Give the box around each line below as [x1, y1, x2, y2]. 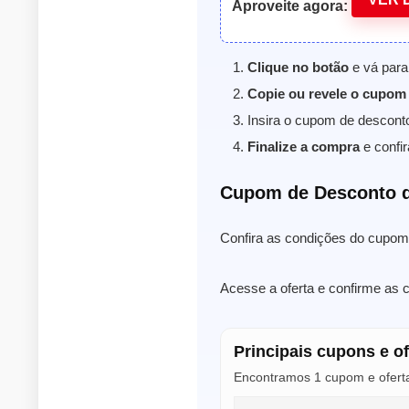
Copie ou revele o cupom [247, 85, 406, 101]
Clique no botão [247, 58, 349, 75]
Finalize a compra [247, 138, 360, 154]
